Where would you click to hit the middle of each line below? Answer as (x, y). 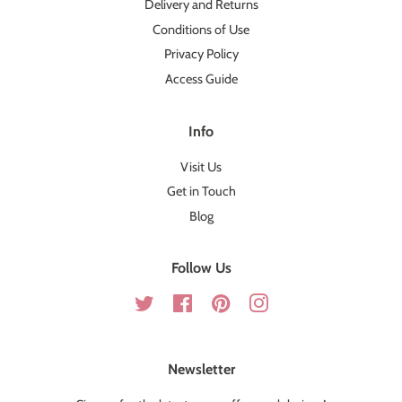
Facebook (218, 304)
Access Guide (201, 79)
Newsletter (201, 370)
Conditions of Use (201, 29)
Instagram (296, 304)
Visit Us (201, 166)
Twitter (173, 304)
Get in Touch (201, 192)
